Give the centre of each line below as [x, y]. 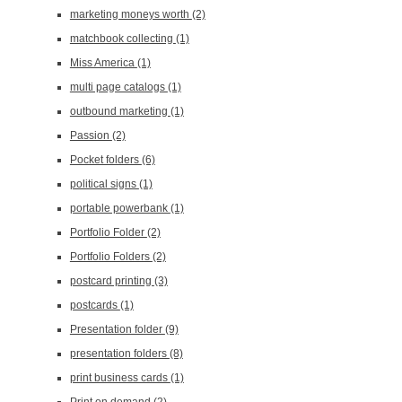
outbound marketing [120, 111]
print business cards [120, 378]
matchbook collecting [122, 39]
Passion [91, 135]
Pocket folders [105, 160]
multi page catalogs [118, 87]
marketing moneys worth [131, 14]
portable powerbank [120, 208]
